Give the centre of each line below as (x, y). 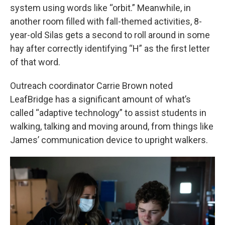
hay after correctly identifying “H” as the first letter (110, 49)
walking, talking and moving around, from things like (112, 127)
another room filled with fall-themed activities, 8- (106, 22)
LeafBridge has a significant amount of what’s (100, 99)
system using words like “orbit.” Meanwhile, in (100, 8)
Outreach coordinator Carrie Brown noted (91, 86)
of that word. (35, 62)
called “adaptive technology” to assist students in (108, 113)
